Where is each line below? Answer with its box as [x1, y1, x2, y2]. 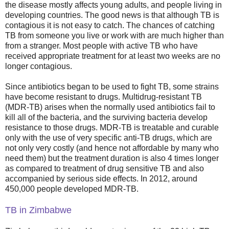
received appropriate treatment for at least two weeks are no [5, 51, 220, 60]
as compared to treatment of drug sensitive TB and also [5, 164, 204, 173]
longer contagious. [5, 61, 72, 71]
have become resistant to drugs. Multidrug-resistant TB [5, 92, 202, 101]
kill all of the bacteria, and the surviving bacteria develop [5, 112, 208, 122]
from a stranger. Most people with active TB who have [5, 41, 198, 50]
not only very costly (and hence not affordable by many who [5, 143, 219, 152]
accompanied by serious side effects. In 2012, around [5, 174, 197, 183]
